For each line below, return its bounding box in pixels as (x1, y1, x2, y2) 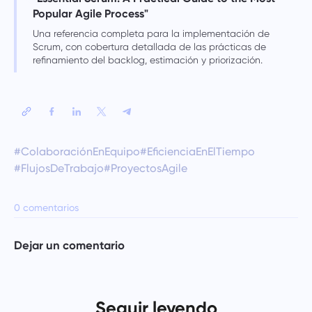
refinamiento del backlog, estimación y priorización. (32, 54, 263, 65)
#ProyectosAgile (103, 161, 187, 175)
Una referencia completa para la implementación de (32, 27, 270, 39)
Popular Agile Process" (32, 6, 148, 20)
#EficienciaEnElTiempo (139, 144, 255, 158)
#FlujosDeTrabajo (13, 161, 104, 175)
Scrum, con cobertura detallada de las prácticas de (32, 40, 266, 52)
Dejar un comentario (13, 237, 125, 252)
